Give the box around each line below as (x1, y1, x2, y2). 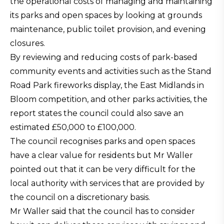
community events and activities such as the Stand (10, 66, 211, 76)
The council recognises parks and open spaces (10, 136, 195, 146)
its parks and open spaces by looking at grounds (10, 10, 202, 20)
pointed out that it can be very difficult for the (10, 164, 195, 174)
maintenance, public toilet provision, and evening (10, 24, 206, 34)
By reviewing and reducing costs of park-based (10, 52, 197, 62)
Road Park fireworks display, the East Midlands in (10, 80, 204, 90)
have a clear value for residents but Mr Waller (10, 150, 193, 160)
